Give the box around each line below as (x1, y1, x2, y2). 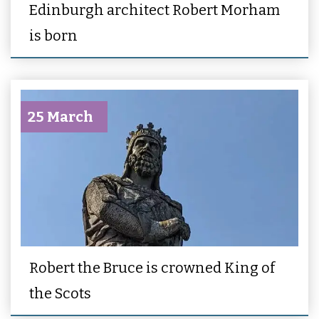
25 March (28, 108, 93, 126)
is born (29, 27, 78, 45)
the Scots (29, 284, 91, 302)
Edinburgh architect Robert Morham (29, 1, 280, 19)
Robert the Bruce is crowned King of (29, 258, 275, 276)
